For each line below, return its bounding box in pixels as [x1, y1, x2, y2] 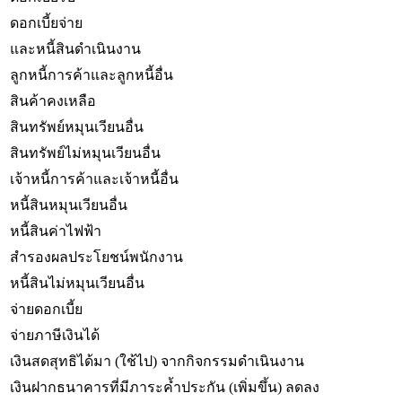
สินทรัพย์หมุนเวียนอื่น [10, 118, 144, 135]
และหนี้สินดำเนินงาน [10, 40, 141, 57]
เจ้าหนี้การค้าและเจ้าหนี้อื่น [10, 170, 179, 187]
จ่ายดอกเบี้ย [10, 301, 83, 317]
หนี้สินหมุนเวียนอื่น [10, 197, 127, 213]
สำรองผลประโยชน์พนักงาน [10, 249, 183, 265]
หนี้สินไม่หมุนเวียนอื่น [10, 275, 144, 291]
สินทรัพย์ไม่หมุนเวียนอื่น [10, 144, 161, 161]
